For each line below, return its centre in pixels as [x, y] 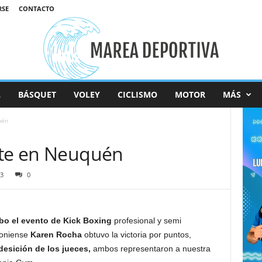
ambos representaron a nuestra [151, 249]
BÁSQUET [37, 94]
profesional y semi [146, 220]
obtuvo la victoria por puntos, [136, 235]
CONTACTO [36, 8]
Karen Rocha [56, 235]
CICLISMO [137, 94]
